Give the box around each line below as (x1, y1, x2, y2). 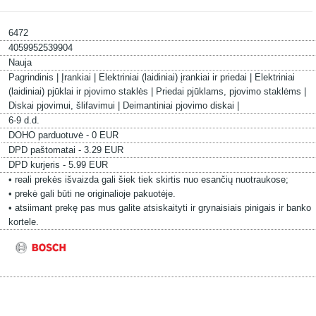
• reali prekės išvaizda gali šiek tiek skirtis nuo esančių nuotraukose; (8, 174, 288, 185)
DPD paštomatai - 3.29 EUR (8, 145, 123, 155)
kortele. (8, 217, 39, 227)
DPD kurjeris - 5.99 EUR (8, 159, 108, 170)
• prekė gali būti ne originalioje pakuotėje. (8, 188, 176, 199)
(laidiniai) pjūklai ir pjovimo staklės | (8, 86, 156, 97)
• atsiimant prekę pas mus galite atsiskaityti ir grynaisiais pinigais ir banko (8, 202, 311, 213)
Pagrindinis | (8, 72, 61, 83)
